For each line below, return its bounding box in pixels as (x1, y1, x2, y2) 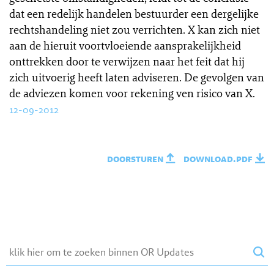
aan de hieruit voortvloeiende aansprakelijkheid (9, 38, 241, 53)
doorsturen (107, 152, 166, 165)
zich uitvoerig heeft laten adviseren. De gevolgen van (9, 70, 264, 84)
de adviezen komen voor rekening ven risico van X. (9, 86, 255, 100)
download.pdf (183, 152, 255, 165)
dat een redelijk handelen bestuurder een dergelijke (9, 6, 259, 21)
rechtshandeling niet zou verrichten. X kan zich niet (9, 22, 260, 37)
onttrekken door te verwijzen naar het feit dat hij (9, 54, 245, 68)
